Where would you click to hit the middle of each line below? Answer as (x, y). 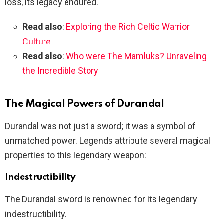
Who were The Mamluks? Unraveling (136, 56)
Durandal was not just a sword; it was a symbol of (100, 126)
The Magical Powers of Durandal (85, 104)
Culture (37, 41)
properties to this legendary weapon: (76, 155)
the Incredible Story (60, 71)
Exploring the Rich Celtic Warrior (128, 27)
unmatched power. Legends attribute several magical (108, 141)
